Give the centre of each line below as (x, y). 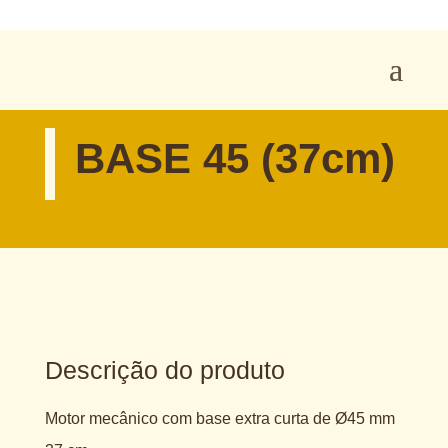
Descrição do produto (164, 369)
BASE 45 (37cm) (234, 158)
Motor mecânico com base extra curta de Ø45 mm (219, 418)
